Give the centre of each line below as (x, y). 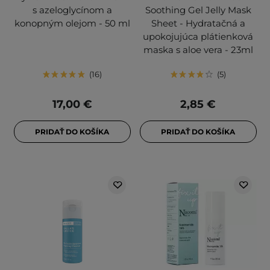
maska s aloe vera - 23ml (198, 50)
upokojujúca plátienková (198, 37)
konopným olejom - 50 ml (72, 24)
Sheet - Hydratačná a (198, 24)
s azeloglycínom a (72, 10)
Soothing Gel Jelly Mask (198, 10)
